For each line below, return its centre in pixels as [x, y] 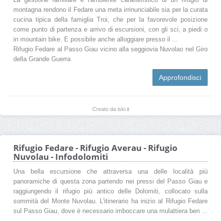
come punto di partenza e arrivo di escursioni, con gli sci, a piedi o [110, 29]
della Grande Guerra [42, 59]
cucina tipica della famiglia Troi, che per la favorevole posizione [110, 19]
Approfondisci [180, 77]
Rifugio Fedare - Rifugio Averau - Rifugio [95, 147]
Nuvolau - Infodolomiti [61, 156]
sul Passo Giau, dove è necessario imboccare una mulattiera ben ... [110, 211]
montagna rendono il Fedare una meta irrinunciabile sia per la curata [110, 10]
